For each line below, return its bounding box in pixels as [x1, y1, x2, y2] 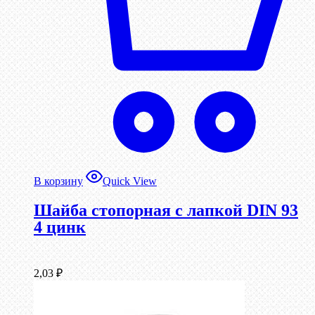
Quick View [103, 174, 157, 187]
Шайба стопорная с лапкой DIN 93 [34, 200, 298, 219]
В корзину [34, 174, 83, 187]
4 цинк [34, 217, 86, 236]
